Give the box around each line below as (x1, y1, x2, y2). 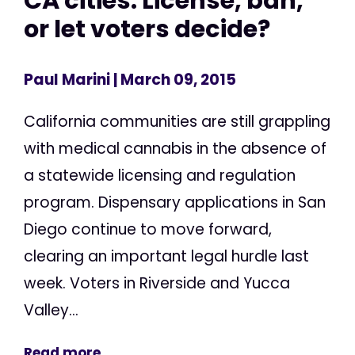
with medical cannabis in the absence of (24, 137, 326, 159)
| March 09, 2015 (110, 68, 236, 90)
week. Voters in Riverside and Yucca (24, 272, 290, 294)
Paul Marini (24, 68, 110, 90)
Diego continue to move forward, (24, 218, 272, 240)
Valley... (24, 299, 78, 321)
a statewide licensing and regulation (24, 164, 296, 186)
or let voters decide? (24, 12, 270, 47)
